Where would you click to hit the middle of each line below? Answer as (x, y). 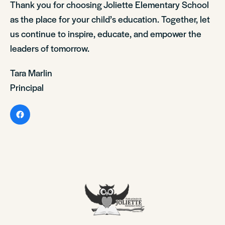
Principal (27, 87)
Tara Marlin (31, 73)
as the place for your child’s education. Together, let (110, 19)
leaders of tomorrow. (50, 48)
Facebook (44, 114)
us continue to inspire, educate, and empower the (106, 33)
